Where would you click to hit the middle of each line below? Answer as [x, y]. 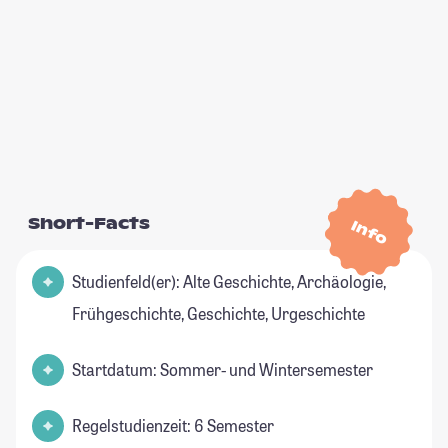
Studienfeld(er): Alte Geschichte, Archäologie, [229, 282]
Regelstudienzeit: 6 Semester [173, 426]
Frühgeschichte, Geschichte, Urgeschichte [218, 314]
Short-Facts [89, 224]
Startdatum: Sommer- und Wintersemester [222, 370]
